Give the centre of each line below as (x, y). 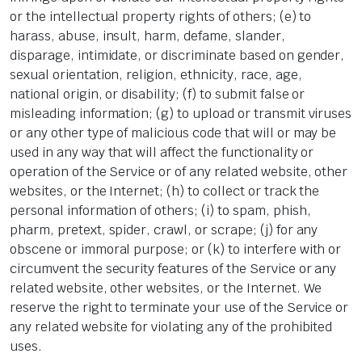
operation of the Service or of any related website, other (179, 172)
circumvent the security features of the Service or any (173, 269)
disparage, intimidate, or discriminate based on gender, (177, 56)
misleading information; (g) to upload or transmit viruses (181, 114)
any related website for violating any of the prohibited (171, 327)
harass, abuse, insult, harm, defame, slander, (147, 36)
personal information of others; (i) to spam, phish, (160, 211)
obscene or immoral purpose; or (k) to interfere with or (176, 250)
